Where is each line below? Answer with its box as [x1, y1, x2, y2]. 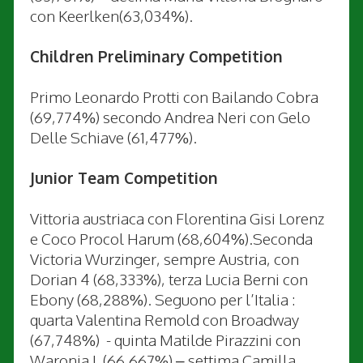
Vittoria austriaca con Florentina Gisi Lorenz [30, 207, 324, 228]
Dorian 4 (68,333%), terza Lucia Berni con [30, 268, 308, 288]
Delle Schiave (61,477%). [30, 126, 197, 147]
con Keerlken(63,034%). [30, 5, 193, 25]
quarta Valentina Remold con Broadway [30, 309, 299, 329]
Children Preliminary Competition [30, 45, 283, 66]
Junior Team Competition [30, 167, 218, 187]
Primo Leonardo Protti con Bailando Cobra [30, 86, 318, 106]
